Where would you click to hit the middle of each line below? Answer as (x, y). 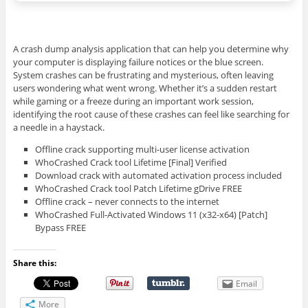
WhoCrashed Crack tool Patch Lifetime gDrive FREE (139, 189)
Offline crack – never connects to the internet (128, 202)
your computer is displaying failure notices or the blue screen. (138, 62)
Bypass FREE (61, 228)
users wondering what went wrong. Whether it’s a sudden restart (145, 88)
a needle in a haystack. (58, 128)
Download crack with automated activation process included (159, 176)
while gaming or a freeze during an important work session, (133, 101)
